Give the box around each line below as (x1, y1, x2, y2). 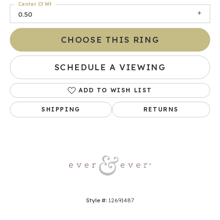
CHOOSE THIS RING (60, 34, 160, 45)
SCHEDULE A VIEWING (54, 62, 166, 73)
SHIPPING (41, 106, 81, 113)
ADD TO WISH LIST (79, 86, 152, 94)
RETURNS (143, 106, 179, 113)
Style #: (86, 196, 107, 204)
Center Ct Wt (18, 1, 52, 7)
